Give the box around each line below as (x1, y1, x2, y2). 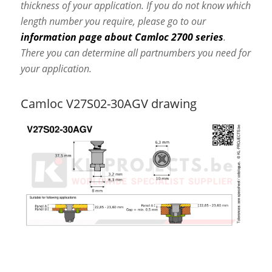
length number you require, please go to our (20, 15, 206, 28)
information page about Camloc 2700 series (20, 30, 223, 44)
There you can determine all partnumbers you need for (20, 46, 251, 59)
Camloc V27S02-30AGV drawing (20, 95, 197, 112)
